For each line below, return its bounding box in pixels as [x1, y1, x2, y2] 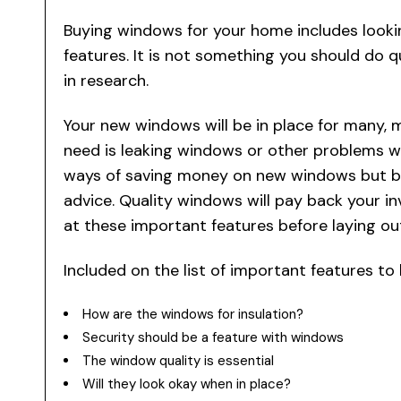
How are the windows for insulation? [82, 304, 303, 323]
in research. [64, 69, 149, 91]
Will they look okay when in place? [82, 374, 291, 393]
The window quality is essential [82, 351, 274, 370]
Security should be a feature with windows [82, 328, 344, 346]
